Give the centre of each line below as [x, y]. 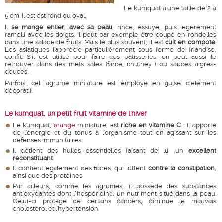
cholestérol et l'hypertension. [56, 208]
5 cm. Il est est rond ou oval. [45, 16]
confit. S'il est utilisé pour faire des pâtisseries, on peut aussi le [111, 57]
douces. [17, 72]
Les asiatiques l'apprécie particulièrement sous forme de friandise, [111, 49]
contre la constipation [181, 168]
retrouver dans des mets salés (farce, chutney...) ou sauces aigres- [111, 64]
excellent [202, 150]
